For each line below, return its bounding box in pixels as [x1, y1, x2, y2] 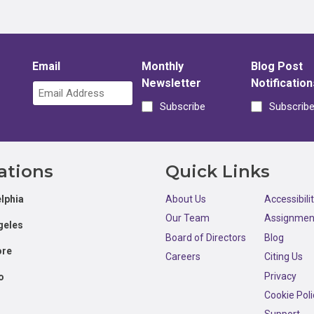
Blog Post [250, 60, 303, 73]
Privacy [264, 270, 296, 282]
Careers [165, 251, 200, 263]
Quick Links [165, 161, 270, 182]
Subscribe [159, 100, 205, 113]
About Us [165, 193, 206, 205]
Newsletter [141, 76, 201, 90]
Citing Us [264, 251, 303, 263]
